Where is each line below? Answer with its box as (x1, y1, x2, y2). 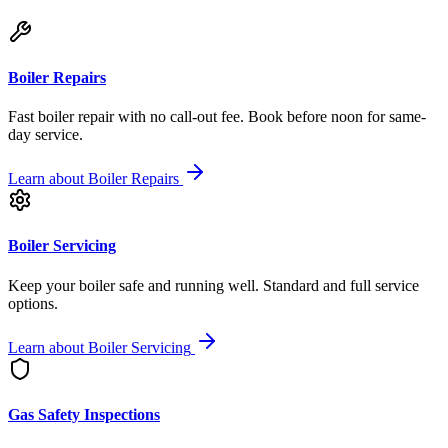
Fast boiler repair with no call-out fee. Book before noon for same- (8, 108, 426, 126)
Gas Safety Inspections (8, 405, 160, 423)
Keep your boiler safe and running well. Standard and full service (8, 276, 419, 294)
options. (8, 294, 58, 312)
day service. (8, 126, 83, 144)
